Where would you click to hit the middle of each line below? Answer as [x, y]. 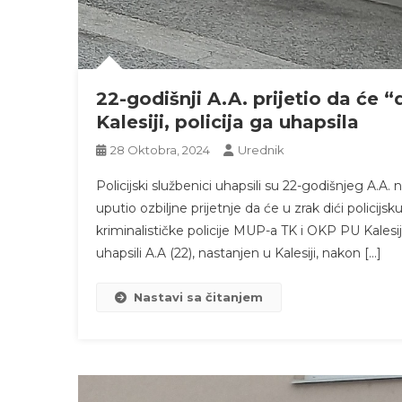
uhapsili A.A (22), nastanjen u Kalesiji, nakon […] [239, 253]
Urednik [261, 150]
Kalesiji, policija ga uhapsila [227, 122]
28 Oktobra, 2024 [160, 150]
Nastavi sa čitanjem [198, 297]
